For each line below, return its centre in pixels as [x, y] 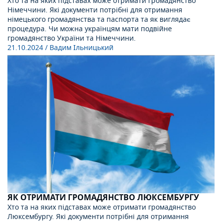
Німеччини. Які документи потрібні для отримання [95, 10]
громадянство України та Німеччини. [72, 38]
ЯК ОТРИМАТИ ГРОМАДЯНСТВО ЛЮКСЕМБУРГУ [103, 198]
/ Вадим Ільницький [79, 48]
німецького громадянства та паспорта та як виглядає [99, 19]
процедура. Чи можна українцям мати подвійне [90, 29]
